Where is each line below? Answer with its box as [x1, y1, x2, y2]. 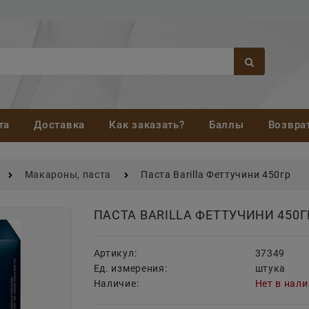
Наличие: [93, 278, 139, 290]
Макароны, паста [24, 169, 112, 181]
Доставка [34, 119, 85, 132]
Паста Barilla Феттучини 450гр [141, 169, 291, 181]
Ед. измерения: [93, 263, 168, 275]
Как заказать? [109, 119, 185, 132]
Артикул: [93, 248, 137, 259]
